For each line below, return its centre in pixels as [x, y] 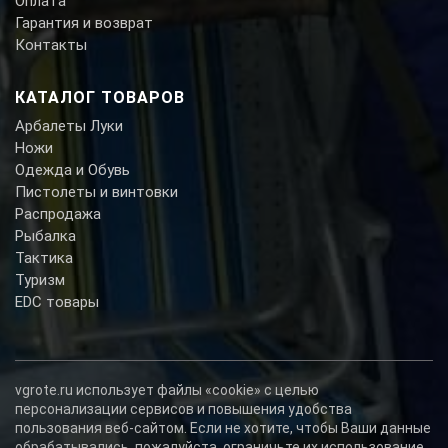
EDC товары [57, 301]
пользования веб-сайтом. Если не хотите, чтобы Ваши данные [223, 427]
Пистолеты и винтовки [96, 191]
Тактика [44, 257]
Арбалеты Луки [69, 125]
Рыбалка [45, 235]
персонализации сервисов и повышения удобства [183, 408]
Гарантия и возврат [84, 22]
